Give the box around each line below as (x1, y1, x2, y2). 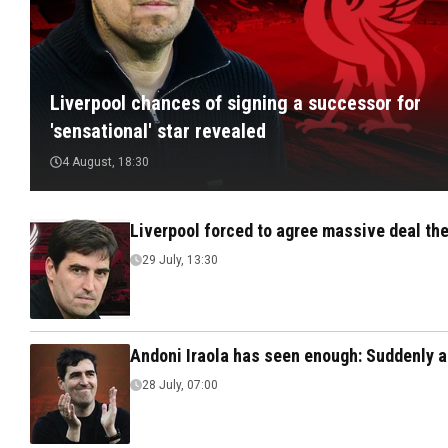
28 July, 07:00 (142, 378, 218, 392)
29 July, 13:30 (142, 253, 218, 267)
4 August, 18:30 (62, 155, 149, 169)
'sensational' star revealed (50, 119, 266, 143)
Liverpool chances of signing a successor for (50, 91, 421, 115)
